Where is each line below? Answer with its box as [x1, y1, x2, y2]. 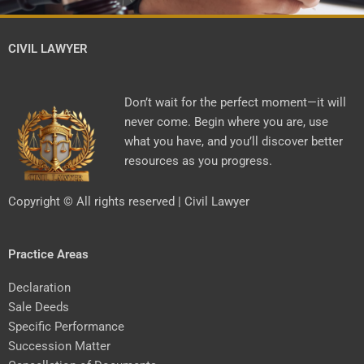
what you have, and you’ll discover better [123, 134, 343, 149]
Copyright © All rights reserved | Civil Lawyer [8, 193, 249, 209]
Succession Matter [8, 339, 110, 354]
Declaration [8, 280, 71, 296]
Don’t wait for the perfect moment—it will [123, 95, 346, 110]
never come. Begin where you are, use [123, 115, 328, 130]
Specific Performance [8, 319, 124, 335]
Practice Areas [8, 247, 89, 262]
